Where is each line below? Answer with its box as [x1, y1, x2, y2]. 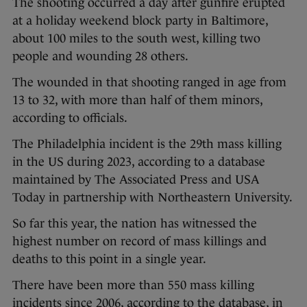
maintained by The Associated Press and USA [12, 173, 259, 187]
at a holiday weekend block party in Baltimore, [12, 14, 268, 28]
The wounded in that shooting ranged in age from [12, 75, 286, 90]
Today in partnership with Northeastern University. [12, 191, 293, 205]
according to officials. [12, 111, 127, 125]
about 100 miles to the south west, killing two [12, 32, 260, 46]
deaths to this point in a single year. [12, 252, 206, 267]
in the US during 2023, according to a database [12, 155, 265, 169]
